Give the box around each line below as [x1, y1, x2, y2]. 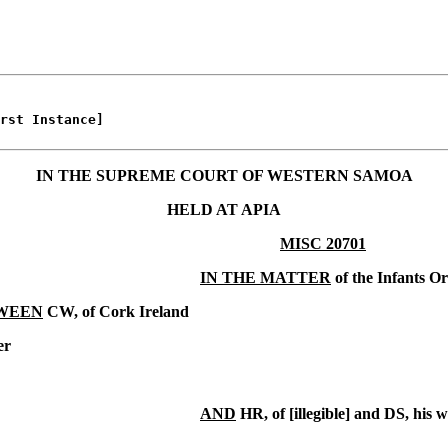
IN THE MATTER [200, 268, 331, 286]
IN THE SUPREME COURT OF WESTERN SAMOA [35, 166, 413, 184]
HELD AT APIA [167, 200, 281, 218]
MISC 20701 [280, 234, 366, 252]
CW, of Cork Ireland [43, 302, 189, 320]
